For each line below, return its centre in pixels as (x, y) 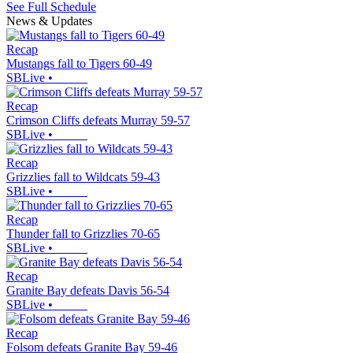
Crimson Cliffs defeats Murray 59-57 (98, 121)
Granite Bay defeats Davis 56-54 (88, 291)
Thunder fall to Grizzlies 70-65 (83, 234)
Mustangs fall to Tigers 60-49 (79, 64)
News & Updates (49, 21)
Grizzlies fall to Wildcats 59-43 (83, 177)
